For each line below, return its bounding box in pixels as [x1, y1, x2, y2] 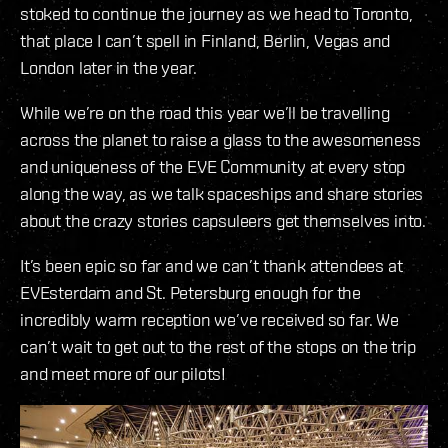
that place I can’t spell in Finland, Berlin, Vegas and [20, 29, 391, 51]
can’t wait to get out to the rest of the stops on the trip [20, 335, 416, 357]
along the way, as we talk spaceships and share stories [20, 182, 424, 204]
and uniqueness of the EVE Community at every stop [20, 155, 406, 177]
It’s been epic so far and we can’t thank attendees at [20, 254, 403, 276]
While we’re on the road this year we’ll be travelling [20, 101, 390, 123]
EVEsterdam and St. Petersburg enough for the [20, 281, 362, 303]
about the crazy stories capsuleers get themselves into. [20, 209, 427, 231]
